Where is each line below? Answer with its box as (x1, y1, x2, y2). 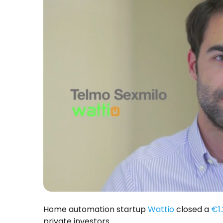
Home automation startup (43, 203, 148, 215)
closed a (174, 203, 211, 215)
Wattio (148, 203, 174, 215)
